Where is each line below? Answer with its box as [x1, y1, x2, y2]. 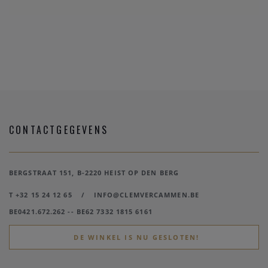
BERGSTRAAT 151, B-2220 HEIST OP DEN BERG [9, 168, 179, 177]
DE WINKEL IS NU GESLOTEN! [74, 233, 200, 242]
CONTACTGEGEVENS [9, 123, 108, 137]
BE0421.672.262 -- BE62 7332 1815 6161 [9, 207, 153, 216]
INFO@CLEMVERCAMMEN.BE [93, 190, 199, 199]
